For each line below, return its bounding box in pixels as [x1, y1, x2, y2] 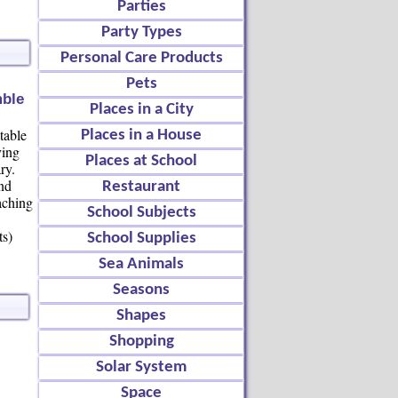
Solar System [96, 359, 187, 376]
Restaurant [102, 179, 180, 195]
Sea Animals [99, 256, 184, 273]
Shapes [116, 307, 166, 324]
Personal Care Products [60, 50, 223, 67]
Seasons [113, 282, 170, 298]
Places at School [85, 153, 197, 170]
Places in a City [89, 101, 194, 118]
